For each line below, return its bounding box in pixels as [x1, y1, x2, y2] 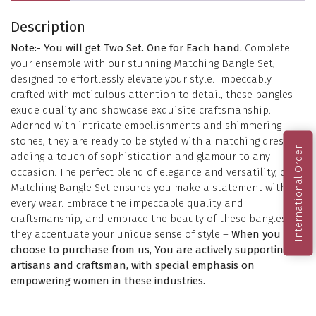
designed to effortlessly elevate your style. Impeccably [11, 73, 272, 86]
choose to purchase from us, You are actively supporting [11, 243, 289, 257]
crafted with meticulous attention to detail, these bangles [11, 88, 293, 102]
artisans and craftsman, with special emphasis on [11, 259, 255, 272]
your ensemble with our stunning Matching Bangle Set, [11, 57, 275, 71]
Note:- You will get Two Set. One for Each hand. [11, 42, 242, 55]
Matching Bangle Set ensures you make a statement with [11, 181, 286, 195]
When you [231, 228, 281, 241]
